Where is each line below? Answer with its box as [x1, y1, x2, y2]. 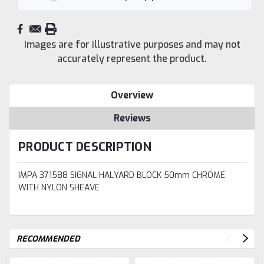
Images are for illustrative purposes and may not [24, 38, 240, 51]
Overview [111, 88, 153, 101]
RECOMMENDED [16, 233, 80, 245]
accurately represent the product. [57, 52, 207, 65]
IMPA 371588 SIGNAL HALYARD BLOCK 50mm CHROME [18, 169, 225, 181]
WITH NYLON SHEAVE [18, 181, 100, 193]
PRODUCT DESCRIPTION [18, 138, 151, 155]
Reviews [113, 111, 151, 124]
